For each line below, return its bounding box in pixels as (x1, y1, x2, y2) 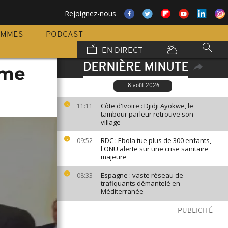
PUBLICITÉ (178, 207, 213, 215)
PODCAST (46, 31, 83, 39)
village (101, 118, 121, 127)
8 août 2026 (127, 83, 159, 89)
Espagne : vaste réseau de (101, 170, 183, 180)
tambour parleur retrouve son (101, 109, 193, 119)
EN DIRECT (100, 47, 142, 55)
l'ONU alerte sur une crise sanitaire (101, 144, 209, 153)
